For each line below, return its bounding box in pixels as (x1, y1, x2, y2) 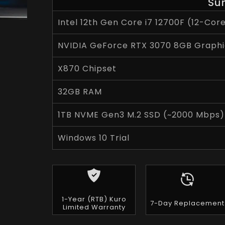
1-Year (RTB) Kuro (61, 194, 127, 204)
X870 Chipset (58, 63, 117, 74)
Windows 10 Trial (58, 132, 130, 144)
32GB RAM (58, 86, 102, 97)
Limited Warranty (62, 202, 126, 212)
